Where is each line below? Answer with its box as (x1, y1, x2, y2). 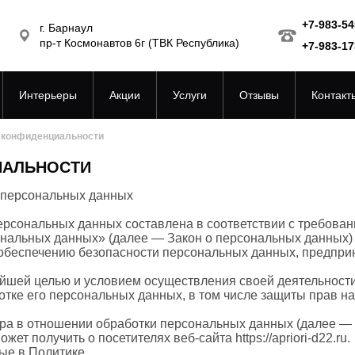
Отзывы (239, 89, 279, 101)
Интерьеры (19, 89, 77, 101)
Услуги (173, 89, 207, 101)
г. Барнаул (39, 21, 93, 34)
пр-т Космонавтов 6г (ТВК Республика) (39, 36, 239, 49)
